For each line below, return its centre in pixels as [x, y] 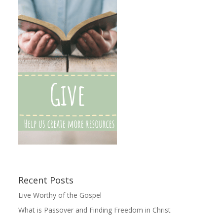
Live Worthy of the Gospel [60, 195]
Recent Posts [46, 180]
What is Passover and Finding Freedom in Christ [95, 210]
